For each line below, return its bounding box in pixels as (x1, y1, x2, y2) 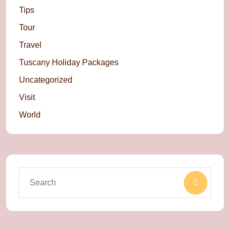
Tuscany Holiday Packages (19, 58, 119, 67)
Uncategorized (19, 75, 72, 85)
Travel (19, 41, 42, 50)
